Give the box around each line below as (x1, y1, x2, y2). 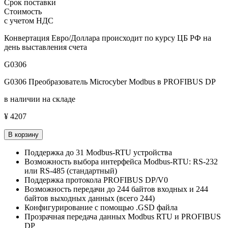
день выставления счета (4, 42, 87, 51)
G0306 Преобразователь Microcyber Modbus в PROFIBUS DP (4, 77, 216, 86)
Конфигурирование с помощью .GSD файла (24, 203, 180, 212)
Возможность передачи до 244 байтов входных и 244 (24, 184, 208, 193)
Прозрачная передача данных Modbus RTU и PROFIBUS (24, 212, 221, 221)
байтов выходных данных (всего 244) (24, 193, 155, 203)
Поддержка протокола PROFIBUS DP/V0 (24, 175, 168, 184)
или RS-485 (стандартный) (24, 166, 117, 175)
